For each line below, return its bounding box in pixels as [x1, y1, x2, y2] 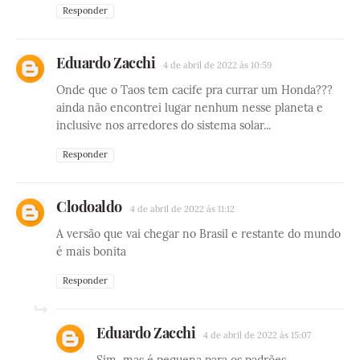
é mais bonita [56, 244, 126, 260]
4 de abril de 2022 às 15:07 [203, 329, 311, 342]
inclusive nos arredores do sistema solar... [56, 118, 271, 133]
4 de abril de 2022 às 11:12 [129, 203, 235, 215]
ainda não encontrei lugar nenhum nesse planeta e [56, 100, 323, 116]
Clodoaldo [56, 197, 122, 217]
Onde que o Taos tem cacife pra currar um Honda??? [56, 83, 333, 98]
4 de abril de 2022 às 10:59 [163, 59, 272, 72]
